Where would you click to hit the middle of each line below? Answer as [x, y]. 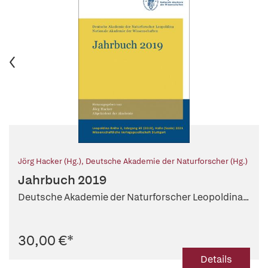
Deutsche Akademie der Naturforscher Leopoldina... [133, 197]
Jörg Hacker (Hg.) [50, 162]
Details [216, 260]
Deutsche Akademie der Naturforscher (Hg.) [167, 162]
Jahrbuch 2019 [62, 180]
